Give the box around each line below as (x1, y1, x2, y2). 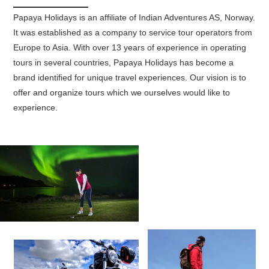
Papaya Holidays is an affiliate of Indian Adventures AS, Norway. (13, 13, 256, 22)
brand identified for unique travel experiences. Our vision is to (13, 73, 247, 82)
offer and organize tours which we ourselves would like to (13, 88, 231, 97)
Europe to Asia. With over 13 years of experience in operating (13, 43, 247, 52)
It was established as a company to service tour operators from (13, 28, 253, 37)
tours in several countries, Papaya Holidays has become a (13, 58, 234, 67)
